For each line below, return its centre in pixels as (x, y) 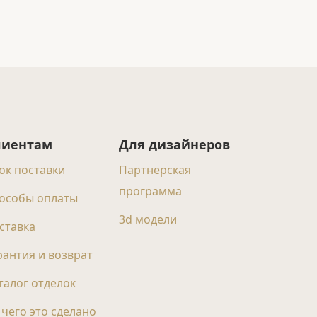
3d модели (148, 219)
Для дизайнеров (174, 144)
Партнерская (155, 170)
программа (150, 191)
